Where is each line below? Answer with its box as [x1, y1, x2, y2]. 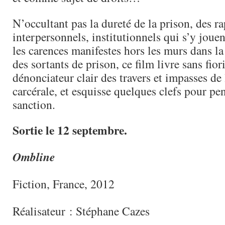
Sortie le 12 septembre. [13, 122, 127, 139]
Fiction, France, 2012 [13, 176, 115, 192]
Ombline [13, 149, 55, 165]
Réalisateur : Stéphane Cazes [13, 203, 150, 219]
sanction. [13, 96, 55, 113]
